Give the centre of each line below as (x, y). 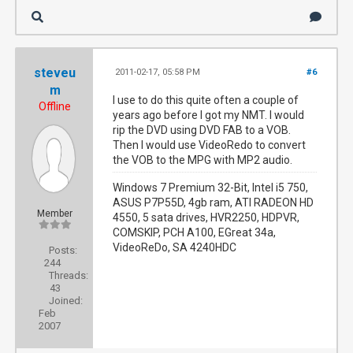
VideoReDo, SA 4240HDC (175, 247)
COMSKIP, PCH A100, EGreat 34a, (195, 232)
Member (55, 214)
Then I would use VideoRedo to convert (210, 145)
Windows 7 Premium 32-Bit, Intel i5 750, (211, 188)
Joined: (66, 301)
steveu (55, 73)
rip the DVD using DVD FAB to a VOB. (202, 130)
